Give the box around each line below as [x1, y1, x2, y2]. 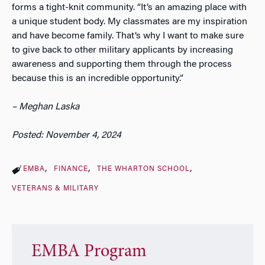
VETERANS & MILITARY [12, 185, 99, 192]
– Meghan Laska [12, 102, 79, 112]
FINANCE [53, 165, 88, 173]
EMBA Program [31, 243, 147, 261]
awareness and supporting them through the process [12, 59, 232, 69]
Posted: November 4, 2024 [12, 130, 121, 140]
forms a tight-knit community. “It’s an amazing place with [12, 2, 247, 12]
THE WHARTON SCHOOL [96, 165, 190, 173]
